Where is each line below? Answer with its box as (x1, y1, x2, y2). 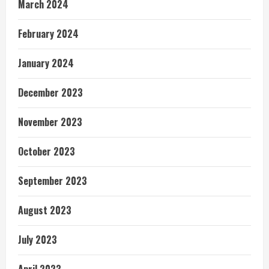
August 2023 (18, 202, 71, 217)
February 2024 (18, 26, 79, 41)
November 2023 (18, 114, 82, 129)
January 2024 (18, 55, 74, 70)
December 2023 (18, 85, 83, 100)
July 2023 (18, 232, 57, 247)
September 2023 (18, 173, 87, 188)
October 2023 (18, 144, 75, 159)
